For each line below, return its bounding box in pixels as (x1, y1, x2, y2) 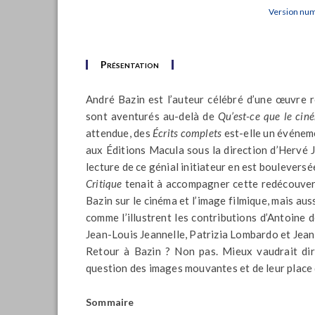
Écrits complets (153, 127, 222, 139)
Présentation (101, 58, 159, 70)
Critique (86, 177, 122, 190)
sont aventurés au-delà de (86, 110, 218, 122)
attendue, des (86, 127, 153, 139)
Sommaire (86, 296, 134, 308)
